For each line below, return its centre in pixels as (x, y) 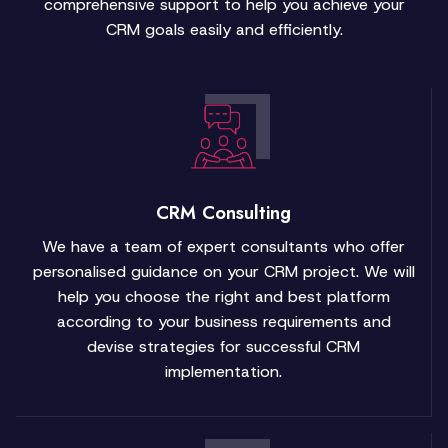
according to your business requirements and (223, 321)
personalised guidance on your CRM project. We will (223, 271)
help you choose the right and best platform (223, 296)
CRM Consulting (223, 212)
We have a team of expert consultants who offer (223, 246)
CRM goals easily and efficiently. (224, 29)
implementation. (223, 371)
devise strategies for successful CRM (223, 346)
